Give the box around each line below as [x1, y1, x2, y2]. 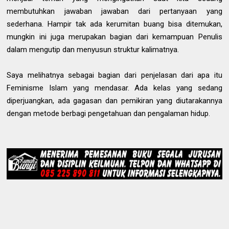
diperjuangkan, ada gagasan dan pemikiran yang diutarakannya [7, 96, 222, 105]
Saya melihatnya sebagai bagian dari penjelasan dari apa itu [7, 71, 222, 80]
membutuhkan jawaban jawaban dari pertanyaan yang [7, 7, 222, 16]
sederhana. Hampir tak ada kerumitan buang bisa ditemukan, [7, 19, 222, 29]
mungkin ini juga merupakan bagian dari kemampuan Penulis [7, 32, 222, 41]
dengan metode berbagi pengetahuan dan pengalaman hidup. [7, 109, 213, 118]
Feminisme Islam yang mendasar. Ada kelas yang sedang [7, 83, 222, 93]
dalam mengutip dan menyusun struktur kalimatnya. [7, 45, 181, 54]
